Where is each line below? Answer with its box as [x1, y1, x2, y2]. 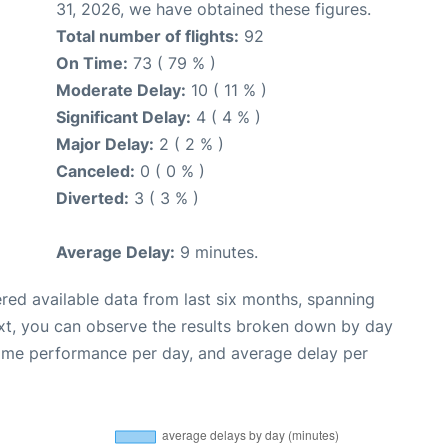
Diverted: [56, 188, 129, 209]
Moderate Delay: [56, 80, 186, 101]
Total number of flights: [56, 26, 239, 47]
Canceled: [56, 161, 135, 182]
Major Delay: [56, 134, 154, 155]
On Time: [56, 53, 128, 74]
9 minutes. [175, 242, 258, 263]
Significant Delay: [56, 107, 191, 128]
